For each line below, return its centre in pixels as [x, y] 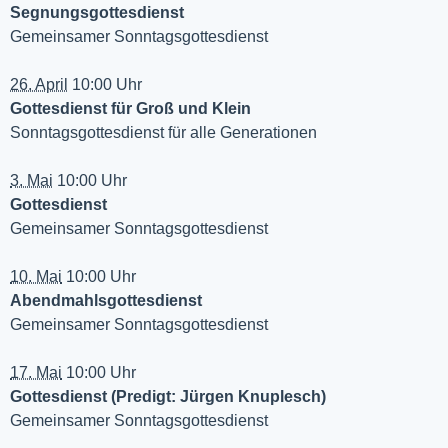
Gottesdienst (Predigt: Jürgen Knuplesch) [168, 397]
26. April [39, 85]
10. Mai [36, 277]
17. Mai [36, 373]
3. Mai [31, 181]
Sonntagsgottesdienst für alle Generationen [163, 133]
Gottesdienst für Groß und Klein [130, 109]
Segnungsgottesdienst [97, 13]
